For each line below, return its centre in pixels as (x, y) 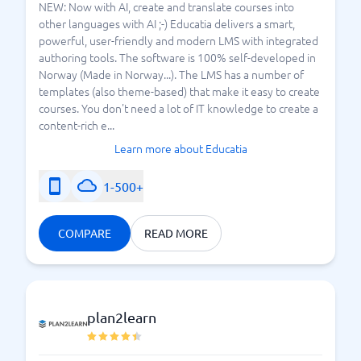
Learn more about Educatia (180, 148)
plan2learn (122, 317)
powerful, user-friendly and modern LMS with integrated (178, 40)
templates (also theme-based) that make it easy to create (179, 91)
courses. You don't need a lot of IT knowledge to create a (178, 108)
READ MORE (176, 233)
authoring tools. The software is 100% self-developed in (177, 57)
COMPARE (85, 233)
